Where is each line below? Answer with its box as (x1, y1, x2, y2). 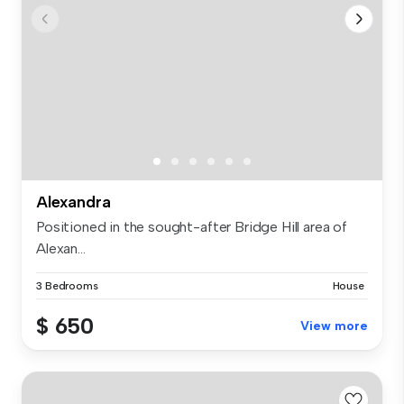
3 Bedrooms (36, 280, 98, 293)
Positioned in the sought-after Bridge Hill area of (36, 218, 347, 236)
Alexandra (36, 192, 111, 213)
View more (300, 318, 368, 335)
